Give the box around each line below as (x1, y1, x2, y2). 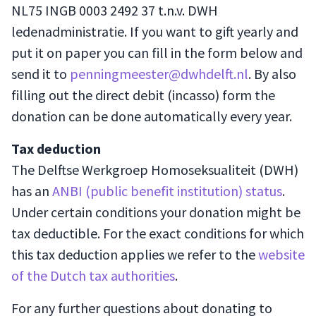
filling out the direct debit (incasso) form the (11, 86, 275, 104)
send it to (11, 65, 70, 83)
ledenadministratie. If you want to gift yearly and (11, 23, 298, 40)
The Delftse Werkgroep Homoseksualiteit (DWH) (11, 161, 298, 178)
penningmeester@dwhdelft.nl (70, 65, 248, 83)
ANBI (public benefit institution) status (52, 182, 282, 200)
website (258, 245, 305, 263)
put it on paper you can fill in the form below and (11, 44, 303, 61)
